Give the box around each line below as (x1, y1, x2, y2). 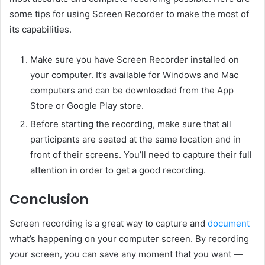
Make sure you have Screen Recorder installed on (30, 54, 239, 66)
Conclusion (9, 190, 89, 209)
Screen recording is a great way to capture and (9, 217, 208, 229)
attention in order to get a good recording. (30, 164, 206, 176)
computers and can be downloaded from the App (30, 85, 234, 96)
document (208, 217, 250, 229)
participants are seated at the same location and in (30, 134, 241, 146)
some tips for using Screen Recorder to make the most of (9, 8, 249, 20)
